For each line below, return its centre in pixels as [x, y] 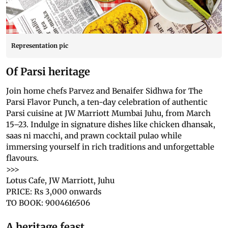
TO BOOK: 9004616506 [48, 203]
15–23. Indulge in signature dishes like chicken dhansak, [111, 125]
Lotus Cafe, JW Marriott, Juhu [60, 181]
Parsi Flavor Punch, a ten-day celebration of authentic [107, 102]
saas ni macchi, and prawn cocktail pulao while [94, 136]
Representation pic [40, 46]
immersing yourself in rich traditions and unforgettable [110, 147]
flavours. [22, 158]
